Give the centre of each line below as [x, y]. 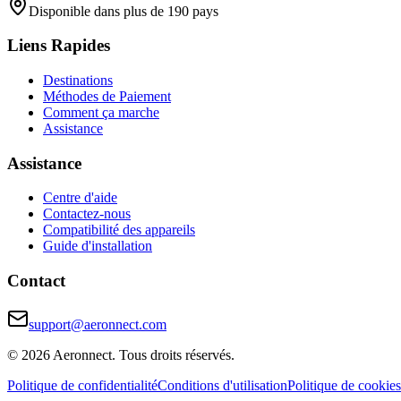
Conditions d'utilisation [222, 385]
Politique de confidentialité [82, 385]
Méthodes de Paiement [107, 97]
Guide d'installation [98, 246]
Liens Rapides [59, 46]
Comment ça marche [101, 113]
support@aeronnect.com [98, 324]
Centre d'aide [80, 198]
